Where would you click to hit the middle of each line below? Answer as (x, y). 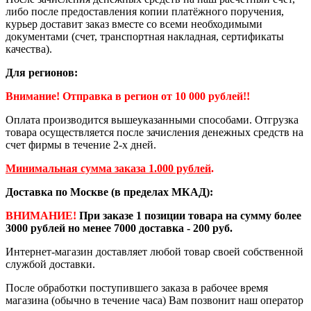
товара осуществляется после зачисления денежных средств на (154, 133)
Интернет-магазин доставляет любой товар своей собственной (154, 252)
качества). (29, 49)
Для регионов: (42, 73)
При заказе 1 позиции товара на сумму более (189, 216)
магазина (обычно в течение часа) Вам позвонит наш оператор (154, 301)
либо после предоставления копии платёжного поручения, (145, 12)
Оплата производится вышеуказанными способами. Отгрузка (152, 120)
